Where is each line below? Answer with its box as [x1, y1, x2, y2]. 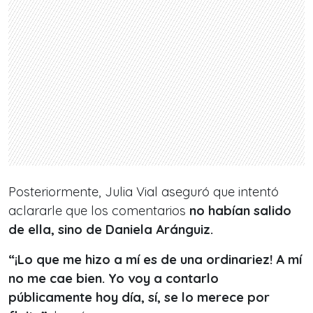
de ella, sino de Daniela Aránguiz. [8, 221, 213, 238]
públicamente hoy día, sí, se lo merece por [8, 289, 270, 306]
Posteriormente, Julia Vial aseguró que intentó [8, 184, 279, 201]
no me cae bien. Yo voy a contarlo [8, 270, 219, 287]
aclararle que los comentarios [8, 203, 189, 219]
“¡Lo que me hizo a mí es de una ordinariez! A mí [8, 252, 302, 268]
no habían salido [189, 203, 291, 219]
